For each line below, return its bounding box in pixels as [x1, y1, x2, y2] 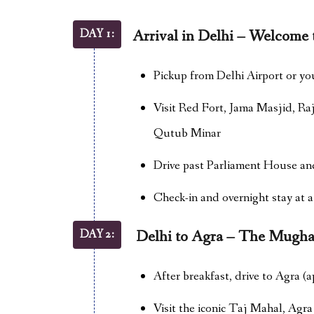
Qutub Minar [153, 125, 221, 142]
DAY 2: [79, 226, 114, 243]
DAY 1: [79, 26, 114, 42]
